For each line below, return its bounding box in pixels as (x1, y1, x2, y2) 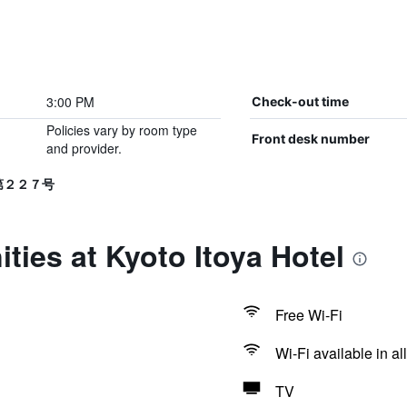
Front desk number (251, 131, 370, 146)
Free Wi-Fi (274, 304, 342, 325)
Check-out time (251, 94, 349, 109)
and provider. (45, 139, 122, 157)
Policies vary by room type (45, 121, 197, 139)
